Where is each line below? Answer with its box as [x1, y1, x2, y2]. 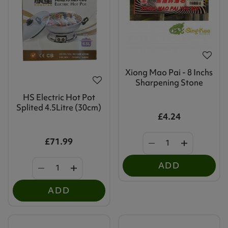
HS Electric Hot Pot [22, 91, 95, 103]
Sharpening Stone [135, 76, 203, 88]
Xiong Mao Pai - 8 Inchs [125, 66, 213, 78]
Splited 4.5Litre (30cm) [16, 101, 102, 113]
